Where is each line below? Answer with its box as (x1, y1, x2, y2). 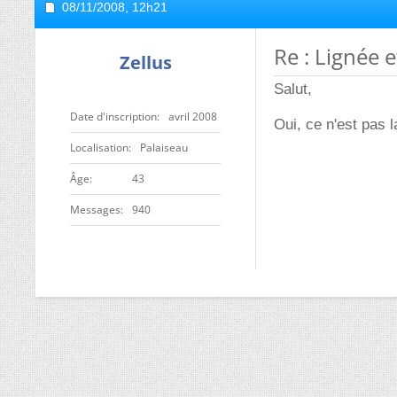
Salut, (274, 81, 312, 97)
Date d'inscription (70, 109, 157, 124)
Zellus (119, 51, 172, 74)
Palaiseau (140, 140, 188, 155)
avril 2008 (168, 109, 217, 124)
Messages (70, 202, 121, 217)
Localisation (70, 140, 128, 155)
